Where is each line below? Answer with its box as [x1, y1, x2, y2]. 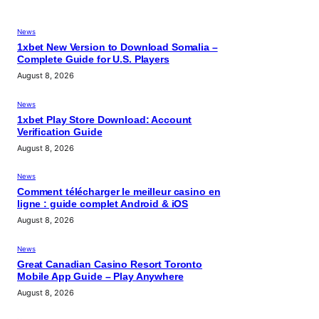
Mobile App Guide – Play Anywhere [17, 271, 184, 282]
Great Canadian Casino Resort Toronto [17, 258, 203, 270]
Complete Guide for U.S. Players [17, 53, 169, 65]
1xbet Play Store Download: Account [17, 114, 192, 125]
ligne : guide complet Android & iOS [17, 199, 189, 210]
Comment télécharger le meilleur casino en [17, 187, 221, 198]
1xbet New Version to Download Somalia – [17, 41, 218, 53]
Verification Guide [17, 126, 103, 137]
